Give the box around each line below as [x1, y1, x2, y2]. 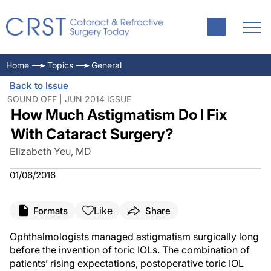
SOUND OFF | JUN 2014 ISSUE [7, 94, 131, 104]
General [91, 60, 122, 70]
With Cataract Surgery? [10, 125, 174, 143]
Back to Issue [10, 80, 68, 91]
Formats [33, 204, 68, 217]
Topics [47, 60, 73, 70]
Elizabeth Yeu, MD [10, 145, 91, 157]
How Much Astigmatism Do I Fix [10, 106, 227, 123]
